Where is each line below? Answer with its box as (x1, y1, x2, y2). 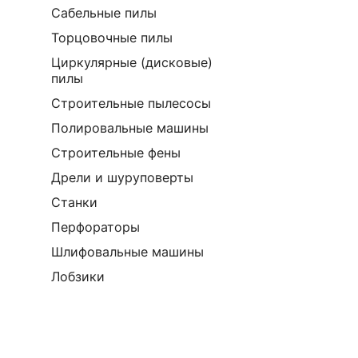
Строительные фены (51, 145, 181, 161)
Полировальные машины (51, 120, 209, 136)
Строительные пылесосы (51, 95, 211, 111)
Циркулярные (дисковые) (51, 54, 213, 70)
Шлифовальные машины (51, 244, 204, 260)
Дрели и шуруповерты (51, 169, 193, 185)
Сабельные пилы (51, 5, 157, 21)
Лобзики (51, 268, 105, 284)
